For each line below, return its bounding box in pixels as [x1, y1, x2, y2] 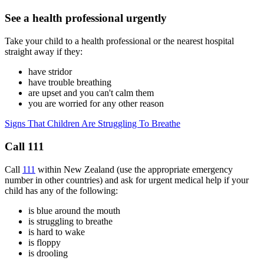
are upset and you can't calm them [28, 88, 154, 98]
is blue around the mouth [28, 205, 120, 216]
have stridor [28, 67, 72, 77]
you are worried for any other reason [28, 98, 164, 109]
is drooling [28, 247, 68, 258]
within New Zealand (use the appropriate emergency [35, 164, 233, 174]
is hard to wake [28, 226, 85, 237]
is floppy [28, 237, 61, 247]
